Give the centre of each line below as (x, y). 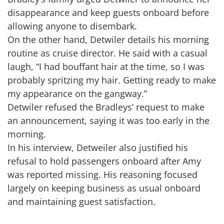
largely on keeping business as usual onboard (104, 188)
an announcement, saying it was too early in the (108, 121)
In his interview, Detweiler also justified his (98, 148)
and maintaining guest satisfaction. (81, 202)
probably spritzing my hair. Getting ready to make (112, 80)
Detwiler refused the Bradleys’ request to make (106, 107)
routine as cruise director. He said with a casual (107, 53)
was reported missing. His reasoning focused (102, 175)
